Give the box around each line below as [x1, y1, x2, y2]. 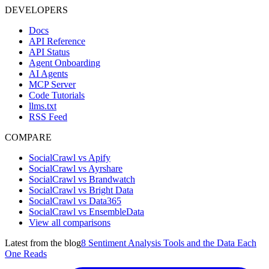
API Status [29, 46, 70, 57]
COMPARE [5, 131, 52, 142]
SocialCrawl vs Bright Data [29, 184, 133, 195]
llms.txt [29, 100, 56, 111]
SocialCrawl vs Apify [29, 152, 110, 163]
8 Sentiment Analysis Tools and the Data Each [81, 237, 256, 248]
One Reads [5, 248, 47, 259]
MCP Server [29, 79, 76, 89]
